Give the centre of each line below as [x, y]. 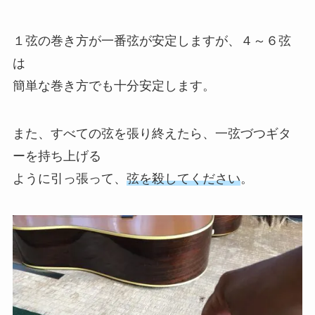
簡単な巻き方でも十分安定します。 [114, 86]
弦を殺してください [183, 178]
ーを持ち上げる [57, 156]
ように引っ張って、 [69, 178]
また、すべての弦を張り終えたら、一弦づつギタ [152, 133]
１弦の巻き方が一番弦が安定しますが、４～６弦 [152, 41]
